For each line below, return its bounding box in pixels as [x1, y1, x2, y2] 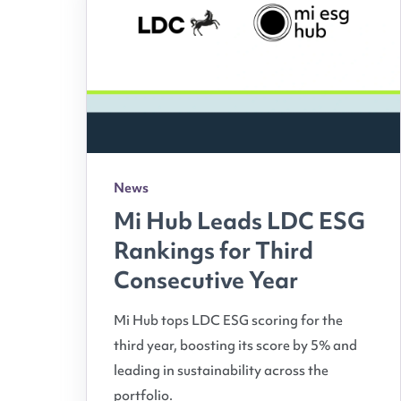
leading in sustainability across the [114, 361, 328, 380]
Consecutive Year [114, 264, 298, 295]
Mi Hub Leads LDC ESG [114, 205, 365, 236]
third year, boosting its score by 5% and [114, 336, 357, 354]
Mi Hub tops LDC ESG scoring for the [114, 311, 343, 329]
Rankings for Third [114, 235, 313, 266]
